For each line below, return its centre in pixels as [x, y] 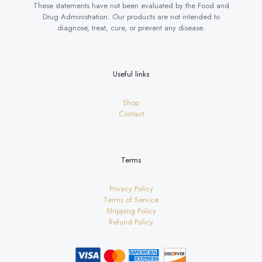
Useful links [131, 74]
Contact [131, 113]
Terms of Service [131, 199]
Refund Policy [131, 222]
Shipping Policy [131, 211]
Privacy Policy [131, 188]
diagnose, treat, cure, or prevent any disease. [131, 27]
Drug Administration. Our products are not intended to [131, 16]
